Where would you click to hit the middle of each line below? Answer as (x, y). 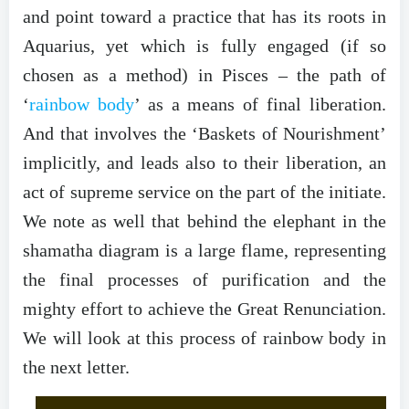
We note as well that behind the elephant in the (204, 221)
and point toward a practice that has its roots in (204, 17)
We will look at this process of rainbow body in (204, 338)
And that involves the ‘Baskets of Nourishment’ (204, 134)
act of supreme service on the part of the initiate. (204, 192)
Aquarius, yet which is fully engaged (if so (204, 46)
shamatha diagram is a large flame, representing (204, 251)
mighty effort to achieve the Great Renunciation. (204, 309)
